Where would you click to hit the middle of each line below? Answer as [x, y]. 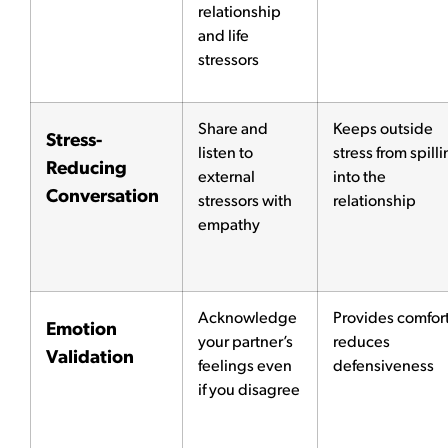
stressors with [245, 201]
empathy [229, 225]
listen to [225, 153]
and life [223, 36]
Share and [233, 129]
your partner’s [245, 342]
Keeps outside [383, 129]
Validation [90, 358]
